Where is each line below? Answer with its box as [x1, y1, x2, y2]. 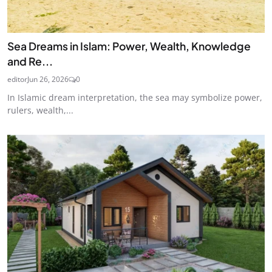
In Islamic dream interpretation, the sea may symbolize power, [7, 91, 262, 103]
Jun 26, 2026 [27, 73, 69, 84]
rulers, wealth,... [7, 104, 73, 116]
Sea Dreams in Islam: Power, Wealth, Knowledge [7, 39, 251, 53]
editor [7, 73, 27, 84]
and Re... [7, 54, 53, 68]
